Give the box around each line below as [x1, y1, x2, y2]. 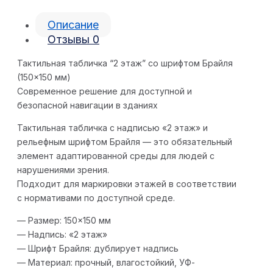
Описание [48, 18, 99, 32]
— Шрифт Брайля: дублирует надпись [17, 243, 179, 254]
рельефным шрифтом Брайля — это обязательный [17, 136, 232, 147]
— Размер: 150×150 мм [17, 215, 111, 226]
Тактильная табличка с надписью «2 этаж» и [17, 122, 208, 133]
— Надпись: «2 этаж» [17, 229, 107, 240]
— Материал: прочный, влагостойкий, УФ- [17, 257, 195, 268]
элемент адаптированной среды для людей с [17, 151, 214, 161]
